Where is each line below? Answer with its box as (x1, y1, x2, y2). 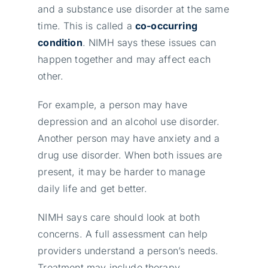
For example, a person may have (38, 98, 188, 111)
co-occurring (135, 19, 197, 32)
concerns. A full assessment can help (38, 227, 208, 240)
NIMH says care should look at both (38, 211, 200, 223)
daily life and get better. (38, 182, 148, 194)
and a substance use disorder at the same (38, 2, 229, 15)
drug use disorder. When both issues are (38, 148, 223, 161)
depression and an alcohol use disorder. (38, 115, 220, 127)
